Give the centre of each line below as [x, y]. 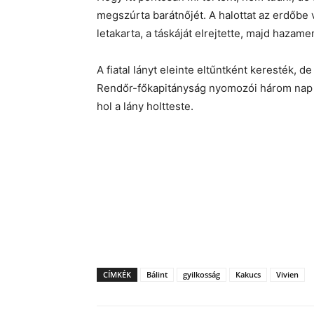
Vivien [287, 274]
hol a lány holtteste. [145, 106]
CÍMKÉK [117, 274]
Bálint [157, 274]
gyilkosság [202, 274]
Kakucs [248, 274]
